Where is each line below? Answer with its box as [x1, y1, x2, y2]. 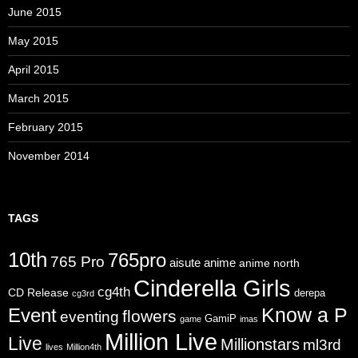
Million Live [105, 328, 217, 355]
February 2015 [8, 120, 83, 133]
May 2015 [8, 34, 58, 47]
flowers [122, 306, 177, 325]
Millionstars [221, 334, 300, 353]
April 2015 [8, 62, 59, 76]
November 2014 [8, 149, 89, 162]
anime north [239, 256, 300, 269]
